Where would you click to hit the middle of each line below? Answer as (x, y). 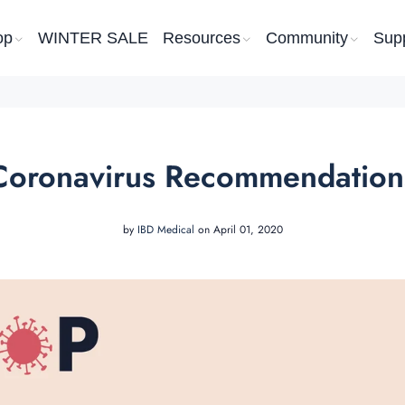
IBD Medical (165, 230)
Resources (201, 38)
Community (306, 38)
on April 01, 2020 (238, 230)
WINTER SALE (93, 38)
